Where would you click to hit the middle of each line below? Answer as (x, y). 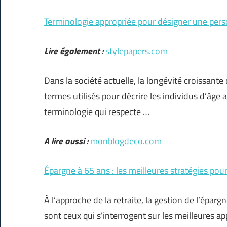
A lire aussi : (66, 141)
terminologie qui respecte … (97, 112)
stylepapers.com (137, 51)
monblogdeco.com (126, 141)
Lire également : (74, 51)
